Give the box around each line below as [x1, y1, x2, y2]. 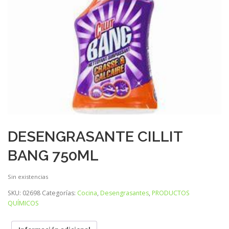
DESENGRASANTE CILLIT [8, 127, 182, 145]
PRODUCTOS [152, 188, 190, 197]
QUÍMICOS [8, 198, 39, 208]
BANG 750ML [8, 146, 99, 164]
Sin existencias [8, 172, 48, 180]
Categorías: [42, 188, 77, 197]
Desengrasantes [100, 188, 149, 197]
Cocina [77, 188, 97, 197]
